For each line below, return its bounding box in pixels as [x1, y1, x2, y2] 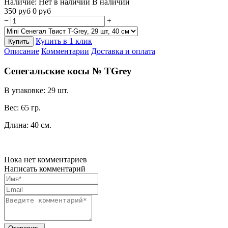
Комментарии [41, 46, 89, 55]
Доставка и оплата [91, 46, 155, 55]
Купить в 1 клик [36, 36, 92, 45]
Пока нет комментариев [4, 155, 87, 164]
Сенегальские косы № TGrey [4, 65, 132, 76]
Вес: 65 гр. [4, 103, 41, 112]
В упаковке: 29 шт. [4, 86, 69, 95]
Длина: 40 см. [4, 121, 51, 130]
